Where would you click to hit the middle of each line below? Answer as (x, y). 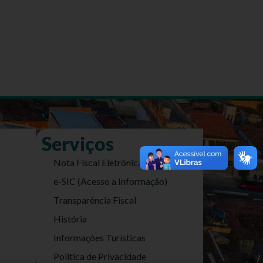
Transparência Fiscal (95, 200)
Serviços (78, 144)
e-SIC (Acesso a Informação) (110, 181)
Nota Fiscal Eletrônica (98, 162)
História (70, 219)
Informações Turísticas (100, 237)
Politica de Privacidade (100, 256)
